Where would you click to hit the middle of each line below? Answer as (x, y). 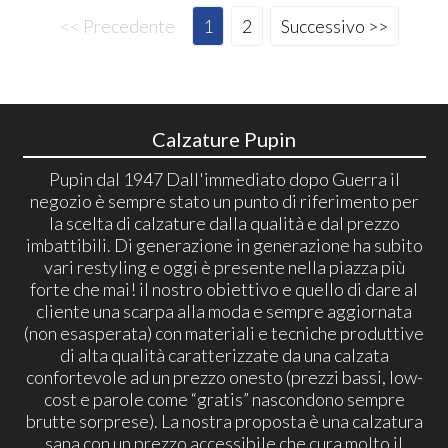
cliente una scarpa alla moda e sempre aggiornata (224, 310)
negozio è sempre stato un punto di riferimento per (224, 200)
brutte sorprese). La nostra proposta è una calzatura (224, 420)
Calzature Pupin (224, 138)
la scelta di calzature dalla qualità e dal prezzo (224, 222)
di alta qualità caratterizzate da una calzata (224, 354)
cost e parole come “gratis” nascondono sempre (224, 398)
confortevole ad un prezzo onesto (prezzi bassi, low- (224, 376)
